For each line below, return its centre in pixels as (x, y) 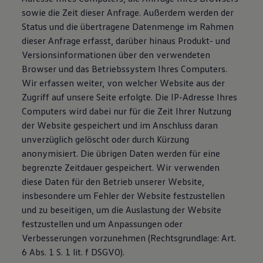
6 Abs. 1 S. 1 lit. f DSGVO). (73, 252)
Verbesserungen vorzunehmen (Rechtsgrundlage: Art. (129, 238)
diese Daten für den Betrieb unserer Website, (113, 181)
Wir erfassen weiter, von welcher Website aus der (124, 83)
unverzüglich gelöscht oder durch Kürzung (106, 139)
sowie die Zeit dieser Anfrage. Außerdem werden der (128, 12)
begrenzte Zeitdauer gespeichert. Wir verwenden (121, 167)
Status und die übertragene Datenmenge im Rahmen (128, 26)
